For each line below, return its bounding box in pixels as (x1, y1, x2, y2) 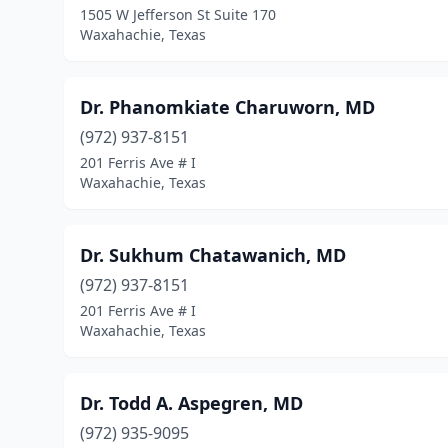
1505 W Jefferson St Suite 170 (80, 5, 276, 24)
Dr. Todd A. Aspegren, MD (80, 391, 303, 415)
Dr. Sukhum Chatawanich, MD (80, 243, 346, 267)
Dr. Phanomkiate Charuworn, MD (80, 95, 375, 119)
